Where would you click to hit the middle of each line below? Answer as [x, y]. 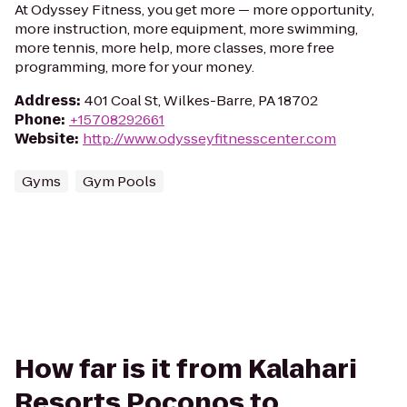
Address [45, 100]
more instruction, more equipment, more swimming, [186, 29]
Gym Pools [119, 181]
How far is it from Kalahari [186, 369]
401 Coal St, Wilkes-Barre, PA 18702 [201, 100]
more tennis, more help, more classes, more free [174, 48]
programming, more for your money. [134, 67]
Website [45, 139]
